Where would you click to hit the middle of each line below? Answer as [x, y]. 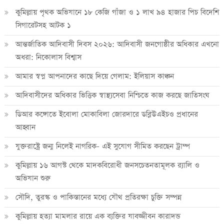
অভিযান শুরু [33, 178]
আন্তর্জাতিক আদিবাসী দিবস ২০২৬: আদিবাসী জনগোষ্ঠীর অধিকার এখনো [117, 44]
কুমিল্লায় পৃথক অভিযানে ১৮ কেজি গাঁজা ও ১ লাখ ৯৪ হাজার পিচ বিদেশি [117, 12]
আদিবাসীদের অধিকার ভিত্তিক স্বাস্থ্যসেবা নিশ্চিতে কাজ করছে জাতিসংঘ [112, 95]
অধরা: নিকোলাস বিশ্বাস [48, 57]
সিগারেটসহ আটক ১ [43, 25]
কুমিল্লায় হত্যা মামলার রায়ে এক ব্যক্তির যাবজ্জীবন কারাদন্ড [98, 216]
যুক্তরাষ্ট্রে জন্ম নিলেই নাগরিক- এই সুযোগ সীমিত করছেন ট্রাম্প [102, 146]
